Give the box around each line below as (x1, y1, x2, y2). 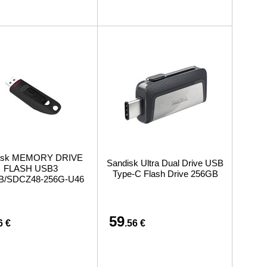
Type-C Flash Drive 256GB (112, 169, 218, 179)
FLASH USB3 (3, 163, 58, 173)
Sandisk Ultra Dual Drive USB (107, 158, 223, 168)
